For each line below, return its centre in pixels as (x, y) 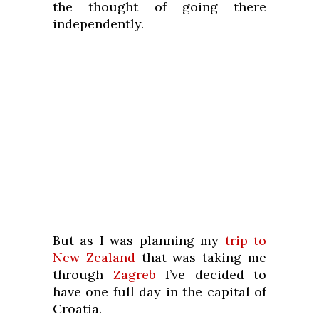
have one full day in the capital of (159, 292)
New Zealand (94, 258)
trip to (246, 241)
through (83, 275)
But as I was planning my (139, 241)
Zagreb (134, 275)
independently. (98, 24)
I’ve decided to (211, 275)
